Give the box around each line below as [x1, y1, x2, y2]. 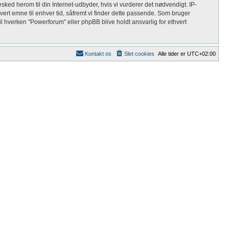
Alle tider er [158, 51, 187, 57]
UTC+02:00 [187, 51, 216, 57]
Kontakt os [85, 51, 111, 57]
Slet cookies [124, 51, 154, 57]
